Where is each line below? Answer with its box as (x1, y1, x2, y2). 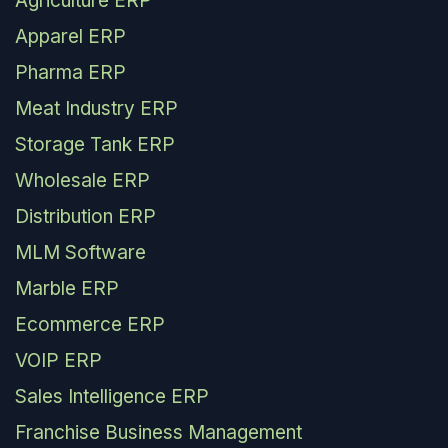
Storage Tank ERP (15, 133, 175, 157)
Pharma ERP (15, 61, 126, 85)
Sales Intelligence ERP (15, 385, 209, 409)
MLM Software (15, 241, 146, 265)
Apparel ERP (15, 25, 126, 49)
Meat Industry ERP (15, 97, 178, 121)
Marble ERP (15, 277, 119, 301)
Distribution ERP (15, 205, 156, 229)
